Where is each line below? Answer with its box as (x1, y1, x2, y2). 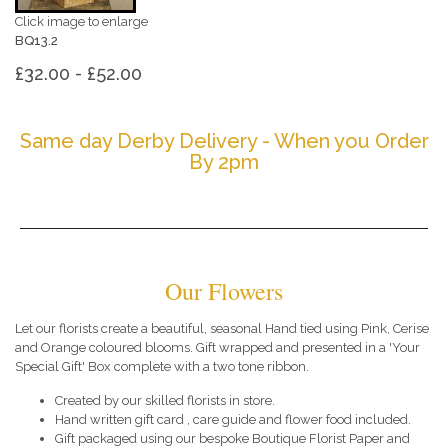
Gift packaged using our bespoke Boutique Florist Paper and (55, 430, 410, 446)
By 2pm (189, 150, 259, 175)
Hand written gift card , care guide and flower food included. (55, 411, 411, 427)
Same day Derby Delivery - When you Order (19, 129, 429, 154)
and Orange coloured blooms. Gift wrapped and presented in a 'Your (15, 340, 420, 356)
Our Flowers (165, 275, 283, 308)
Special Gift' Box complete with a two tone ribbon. (15, 359, 309, 375)
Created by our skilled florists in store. (55, 392, 275, 408)
